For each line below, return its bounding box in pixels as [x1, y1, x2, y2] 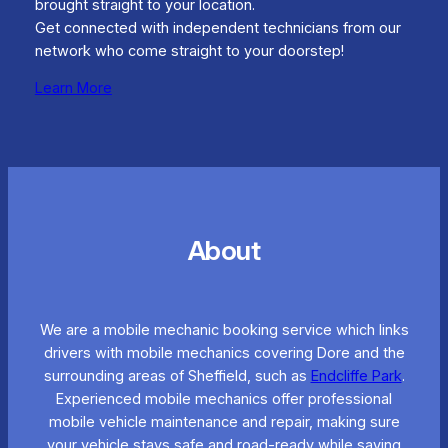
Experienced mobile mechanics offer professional [56, 390, 392, 409]
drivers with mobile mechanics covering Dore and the [43, 344, 405, 363]
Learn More [34, 79, 112, 98]
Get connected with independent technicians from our [34, 18, 401, 37]
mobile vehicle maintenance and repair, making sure [48, 413, 400, 432]
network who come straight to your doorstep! [34, 41, 344, 60]
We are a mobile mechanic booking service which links [39, 321, 409, 340]
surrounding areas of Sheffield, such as [43, 367, 311, 386]
